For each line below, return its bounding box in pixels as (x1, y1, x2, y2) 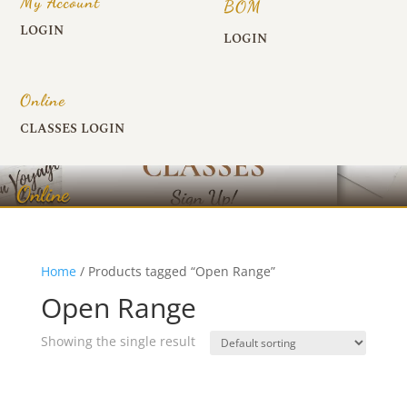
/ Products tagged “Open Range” (75, 262, 275, 280)
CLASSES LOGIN (20, 118, 125, 138)
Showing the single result (40, 332, 195, 350)
